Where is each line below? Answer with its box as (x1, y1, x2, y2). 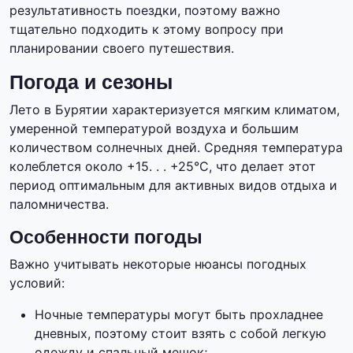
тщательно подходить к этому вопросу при (9, 21, 284, 38)
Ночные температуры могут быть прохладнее (35, 307, 323, 323)
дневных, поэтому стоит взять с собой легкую (35, 325, 326, 342)
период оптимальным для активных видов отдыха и (9, 177, 337, 194)
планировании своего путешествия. (9, 40, 234, 57)
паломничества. (9, 196, 109, 213)
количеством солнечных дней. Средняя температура (9, 139, 343, 156)
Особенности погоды (9, 227, 203, 248)
